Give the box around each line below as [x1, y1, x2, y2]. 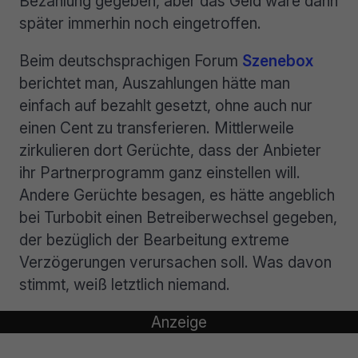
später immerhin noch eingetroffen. [19, 13, 261, 33]
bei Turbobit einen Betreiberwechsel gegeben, [19, 207, 337, 227]
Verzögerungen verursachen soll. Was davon [19, 252, 332, 272]
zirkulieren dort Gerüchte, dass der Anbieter [19, 140, 321, 160]
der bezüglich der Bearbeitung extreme [19, 229, 289, 249]
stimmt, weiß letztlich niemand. [19, 274, 230, 294]
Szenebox [242, 50, 313, 70]
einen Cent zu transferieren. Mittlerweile [19, 117, 294, 137]
